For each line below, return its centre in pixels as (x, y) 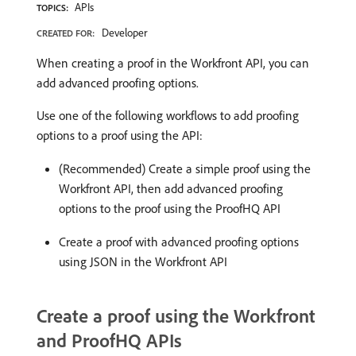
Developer (124, 33)
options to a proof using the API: (120, 135)
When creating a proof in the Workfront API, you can (173, 63)
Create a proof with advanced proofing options (179, 242)
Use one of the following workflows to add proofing (168, 115)
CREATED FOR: (66, 33)
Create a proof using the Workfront (176, 315)
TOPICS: (52, 8)
